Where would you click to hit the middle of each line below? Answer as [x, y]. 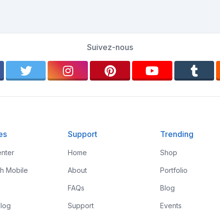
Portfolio [174, 170]
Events [171, 206]
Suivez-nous [110, 47]
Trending [177, 134]
